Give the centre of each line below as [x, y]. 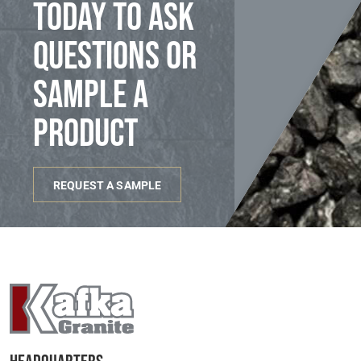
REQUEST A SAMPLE [108, 185]
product [85, 134]
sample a [91, 95]
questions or [115, 56]
